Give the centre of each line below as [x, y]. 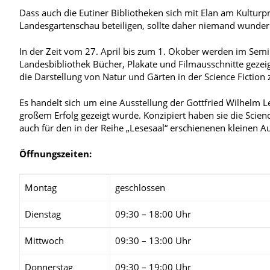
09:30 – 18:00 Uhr [153, 214]
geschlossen [140, 187]
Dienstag [43, 214]
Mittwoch [44, 240]
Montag [41, 187]
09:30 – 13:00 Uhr [153, 240]
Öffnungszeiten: [57, 153]
